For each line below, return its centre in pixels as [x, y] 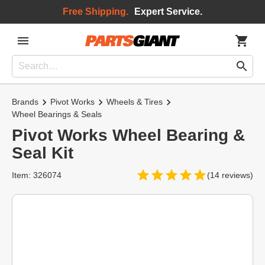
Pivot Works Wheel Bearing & [128, 135]
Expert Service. [168, 12]
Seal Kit [43, 153]
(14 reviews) [230, 175]
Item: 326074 [37, 175]
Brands [25, 102]
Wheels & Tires [135, 102]
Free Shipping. [96, 12]
